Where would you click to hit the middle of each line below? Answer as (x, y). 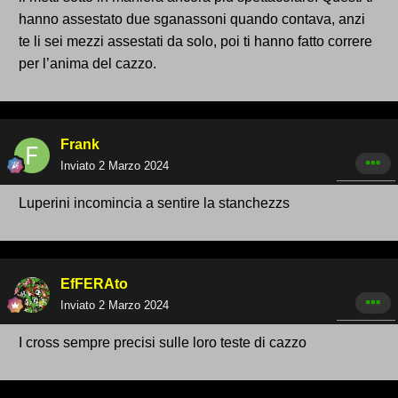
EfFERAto (94, 284)
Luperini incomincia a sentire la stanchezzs (154, 203)
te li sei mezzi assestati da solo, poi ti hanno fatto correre (195, 42)
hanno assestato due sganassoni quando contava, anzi (192, 20)
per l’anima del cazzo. (88, 64)
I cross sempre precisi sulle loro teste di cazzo (163, 343)
